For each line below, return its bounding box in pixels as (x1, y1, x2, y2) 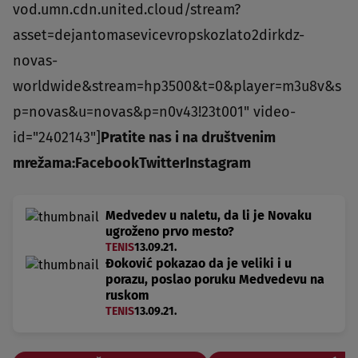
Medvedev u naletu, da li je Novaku (105, 207, 312, 223)
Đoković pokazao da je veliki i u (105, 255, 292, 271)
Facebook (75, 153, 139, 172)
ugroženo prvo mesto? (105, 223, 234, 239)
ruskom (105, 287, 149, 303)
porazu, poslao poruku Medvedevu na (105, 271, 324, 287)
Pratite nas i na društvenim (101, 128, 276, 146)
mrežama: (13, 153, 75, 172)
